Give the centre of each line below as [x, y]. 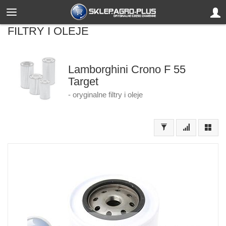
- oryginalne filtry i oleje [105, 95]
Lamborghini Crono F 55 [127, 69]
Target [83, 81]
